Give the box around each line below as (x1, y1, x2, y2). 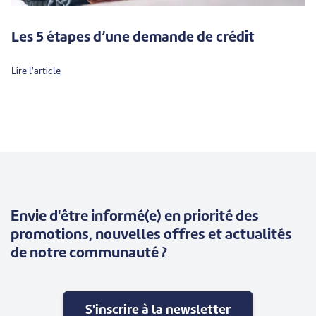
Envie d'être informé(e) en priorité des (11, 210, 259, 225)
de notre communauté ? (11, 247, 167, 262)
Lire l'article (11, 67, 61, 77)
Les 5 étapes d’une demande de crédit (11, 31, 254, 46)
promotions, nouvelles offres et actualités (11, 229, 292, 243)
